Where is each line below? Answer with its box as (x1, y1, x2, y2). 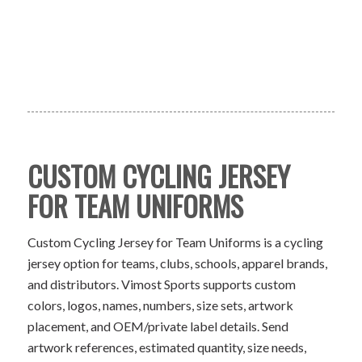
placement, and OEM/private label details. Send (27, 318, 288, 335)
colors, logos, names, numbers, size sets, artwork (27, 297, 293, 314)
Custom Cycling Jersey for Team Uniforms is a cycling (27, 234, 323, 250)
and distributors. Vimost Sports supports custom (27, 276, 296, 293)
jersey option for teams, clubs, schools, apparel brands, (27, 255, 327, 271)
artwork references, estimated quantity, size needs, (27, 339, 306, 356)
